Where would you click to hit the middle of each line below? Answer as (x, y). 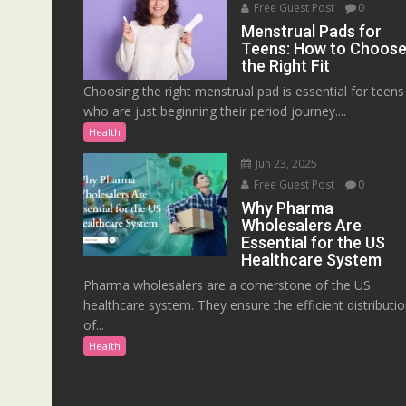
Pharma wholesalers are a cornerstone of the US (227, 285)
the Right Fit (286, 66)
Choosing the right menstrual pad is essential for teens (244, 92)
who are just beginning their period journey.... (215, 111)
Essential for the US (314, 243)
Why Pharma (288, 208)
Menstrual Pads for (312, 32)
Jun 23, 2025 (285, 164)
